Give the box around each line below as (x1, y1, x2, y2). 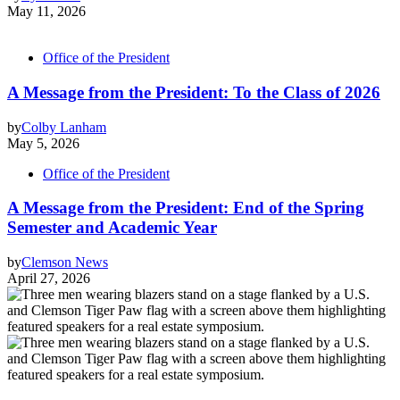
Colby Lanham (21, 119, 106, 135)
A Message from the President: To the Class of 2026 (7, 82, 380, 102)
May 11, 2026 (7, 4, 86, 20)
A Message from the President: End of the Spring (7, 198, 364, 218)
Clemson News (21, 254, 108, 270)
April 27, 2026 (7, 271, 90, 286)
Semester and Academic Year (7, 218, 217, 237)
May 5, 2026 (7, 135, 79, 151)
